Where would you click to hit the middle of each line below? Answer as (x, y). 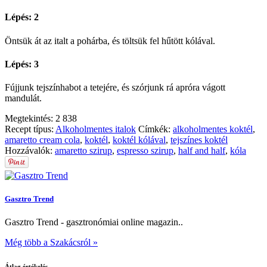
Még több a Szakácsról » (51, 243)
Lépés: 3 (22, 64)
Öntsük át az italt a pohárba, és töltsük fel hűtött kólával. (110, 41)
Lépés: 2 (22, 17)
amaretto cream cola (42, 140)
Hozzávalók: (30, 151)
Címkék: (156, 129)
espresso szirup (145, 151)
